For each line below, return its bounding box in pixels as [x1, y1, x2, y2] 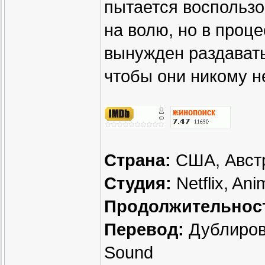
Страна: [104, 151, 171, 170]
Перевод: [104, 220, 184, 240]
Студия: [104, 174, 172, 193]
